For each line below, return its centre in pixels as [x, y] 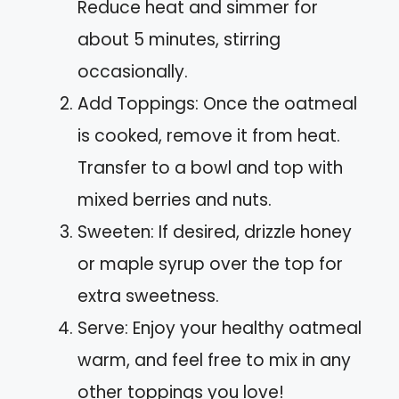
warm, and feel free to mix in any [214, 361]
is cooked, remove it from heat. [209, 136]
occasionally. [133, 72]
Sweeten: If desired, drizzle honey [215, 232]
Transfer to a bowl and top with [210, 168]
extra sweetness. [148, 297]
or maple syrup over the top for [210, 265]
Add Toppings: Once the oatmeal [217, 104]
